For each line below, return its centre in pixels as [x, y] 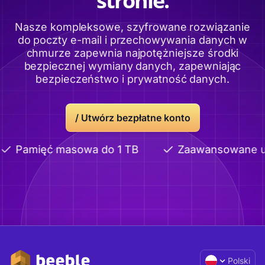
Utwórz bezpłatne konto [135, 118]
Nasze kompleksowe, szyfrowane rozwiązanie [132, 27]
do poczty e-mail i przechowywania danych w [132, 40]
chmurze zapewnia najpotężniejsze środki [132, 53]
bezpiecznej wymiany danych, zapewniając [132, 66]
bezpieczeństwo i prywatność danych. [132, 79]
